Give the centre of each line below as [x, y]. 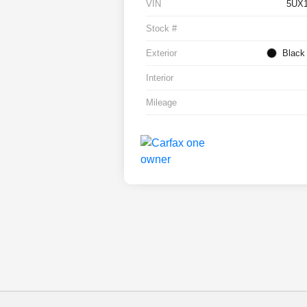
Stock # [162, 29]
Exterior [162, 53]
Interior [160, 78]
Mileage [162, 103]
